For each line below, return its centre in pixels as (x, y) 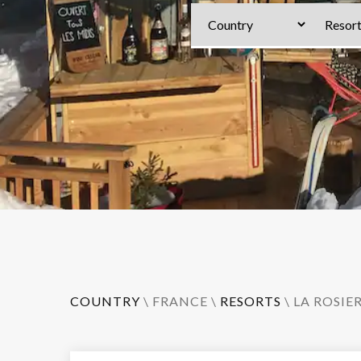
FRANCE (180, 301)
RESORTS (251, 301)
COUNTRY (105, 301)
